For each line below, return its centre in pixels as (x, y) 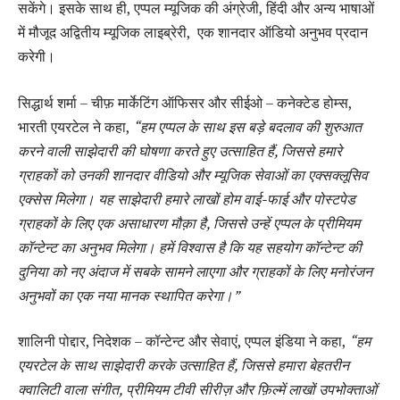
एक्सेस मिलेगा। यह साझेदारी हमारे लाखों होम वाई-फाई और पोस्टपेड (187, 199)
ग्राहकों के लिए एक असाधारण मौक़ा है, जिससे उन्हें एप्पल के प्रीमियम (189, 223)
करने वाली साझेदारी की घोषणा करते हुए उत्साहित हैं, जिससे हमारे (180, 150)
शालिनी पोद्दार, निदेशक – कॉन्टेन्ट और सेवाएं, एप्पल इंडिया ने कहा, (183, 342)
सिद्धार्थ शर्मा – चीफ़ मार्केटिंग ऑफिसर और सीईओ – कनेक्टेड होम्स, (185, 102)
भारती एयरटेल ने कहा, (75, 126)
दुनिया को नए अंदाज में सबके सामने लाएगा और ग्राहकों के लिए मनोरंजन (195, 271)
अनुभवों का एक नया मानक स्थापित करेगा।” (129, 295)
